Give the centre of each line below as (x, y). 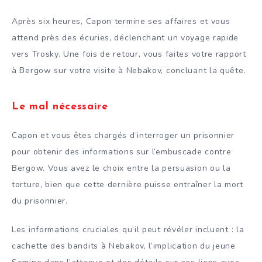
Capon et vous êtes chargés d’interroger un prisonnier (123, 136)
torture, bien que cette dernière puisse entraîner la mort (127, 185)
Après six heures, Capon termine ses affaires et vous (121, 22)
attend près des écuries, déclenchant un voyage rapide (125, 38)
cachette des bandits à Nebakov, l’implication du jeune (124, 246)
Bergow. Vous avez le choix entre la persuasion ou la (121, 168)
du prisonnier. (40, 201)
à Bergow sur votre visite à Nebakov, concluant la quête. (129, 71)
